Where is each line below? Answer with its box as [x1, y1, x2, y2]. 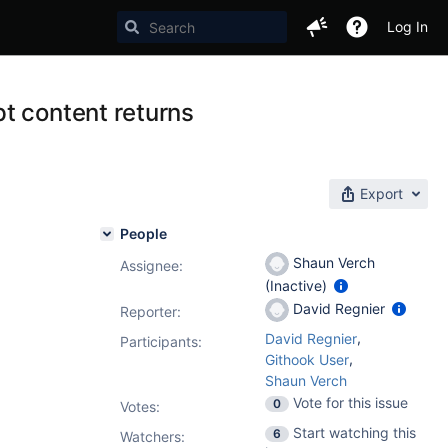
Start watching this [293, 424, 416, 441]
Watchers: [120, 428, 185, 445]
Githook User [265, 351, 349, 368]
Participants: [120, 333, 202, 350]
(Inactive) [265, 277, 331, 294]
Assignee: [120, 257, 183, 274]
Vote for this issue [293, 394, 408, 411]
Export [360, 185, 403, 202]
